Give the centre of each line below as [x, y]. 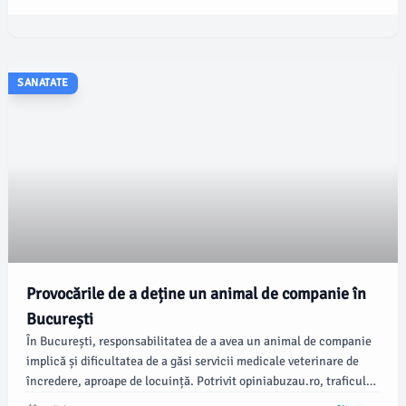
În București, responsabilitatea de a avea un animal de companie [199, 341]
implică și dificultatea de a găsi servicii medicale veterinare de [193, 361]
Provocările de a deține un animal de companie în [196, 294]
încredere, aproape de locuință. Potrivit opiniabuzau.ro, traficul [196, 381]
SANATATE [43, 83]
